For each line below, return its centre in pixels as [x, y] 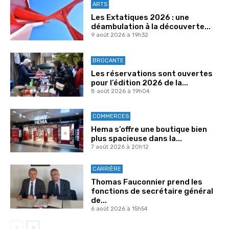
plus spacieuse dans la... [136, 139]
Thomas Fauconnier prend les [146, 182]
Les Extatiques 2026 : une [140, 18]
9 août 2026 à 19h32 [119, 35]
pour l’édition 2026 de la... [139, 83]
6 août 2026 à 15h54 [119, 209]
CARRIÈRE [107, 169]
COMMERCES [110, 117]
